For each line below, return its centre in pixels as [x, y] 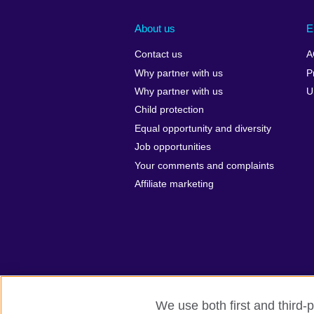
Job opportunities [173, 147]
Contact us [158, 55]
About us [155, 28]
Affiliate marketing [174, 184]
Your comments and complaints [204, 165]
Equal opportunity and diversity [203, 128]
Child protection [169, 110]
